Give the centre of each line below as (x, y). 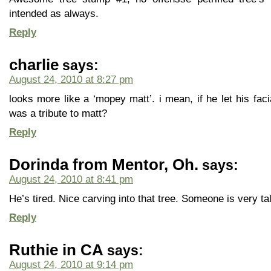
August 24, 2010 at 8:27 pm (71, 79)
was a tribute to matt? (58, 113)
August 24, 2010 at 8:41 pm (71, 179)
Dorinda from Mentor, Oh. (104, 165)
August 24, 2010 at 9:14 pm (71, 264)
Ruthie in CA (56, 250)
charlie (34, 65)
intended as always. (54, 13)
